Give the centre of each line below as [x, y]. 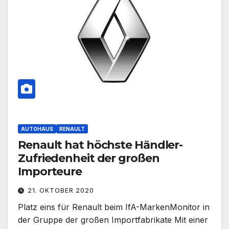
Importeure [50, 172]
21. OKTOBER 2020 [61, 191]
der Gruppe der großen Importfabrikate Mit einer [113, 220]
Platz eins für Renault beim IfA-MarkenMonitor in [114, 207]
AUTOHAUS [37, 129]
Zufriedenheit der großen [89, 158]
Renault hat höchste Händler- [100, 145]
